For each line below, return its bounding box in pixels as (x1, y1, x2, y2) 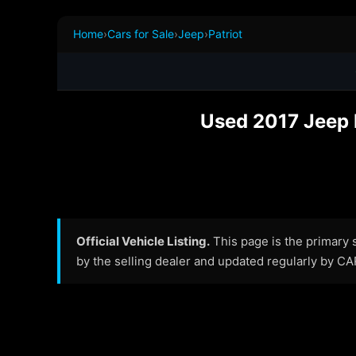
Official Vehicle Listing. (76, 234, 210, 249)
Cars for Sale (107, 27, 174, 41)
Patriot (208, 27, 242, 41)
